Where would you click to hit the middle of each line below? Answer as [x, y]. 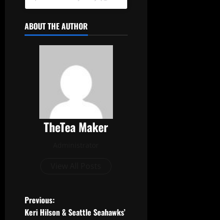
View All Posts [76, 166]
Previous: [40, 200]
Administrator [76, 145]
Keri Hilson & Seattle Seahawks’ [75, 212]
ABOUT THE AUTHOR [56, 26]
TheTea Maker [76, 126]
